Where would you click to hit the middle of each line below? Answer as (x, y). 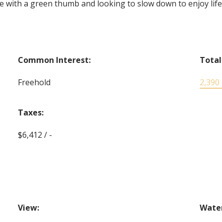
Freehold (34, 82)
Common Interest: (55, 60)
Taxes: (31, 112)
